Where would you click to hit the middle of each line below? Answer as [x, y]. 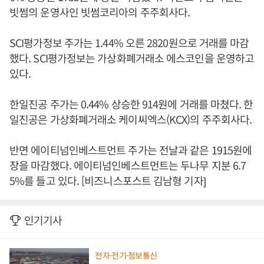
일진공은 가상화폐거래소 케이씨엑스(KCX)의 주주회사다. [131, 119]
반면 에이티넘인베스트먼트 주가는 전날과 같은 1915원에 [131, 150]
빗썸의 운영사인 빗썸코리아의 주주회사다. [101, 12]
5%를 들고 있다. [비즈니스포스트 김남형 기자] [108, 181]
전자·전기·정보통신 [126, 255]
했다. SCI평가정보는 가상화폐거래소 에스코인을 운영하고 [132, 58]
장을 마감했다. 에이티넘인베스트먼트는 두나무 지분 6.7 [128, 165]
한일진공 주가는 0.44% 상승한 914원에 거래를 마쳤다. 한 [131, 104]
